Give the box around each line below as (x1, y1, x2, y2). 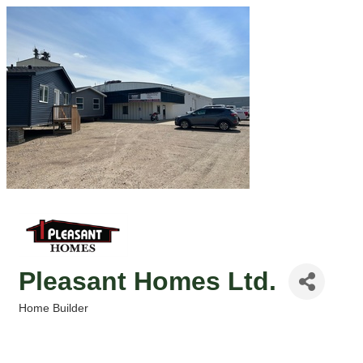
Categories (18, 313, 78, 326)
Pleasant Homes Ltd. (19, 267, 276, 296)
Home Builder (19, 301, 88, 314)
